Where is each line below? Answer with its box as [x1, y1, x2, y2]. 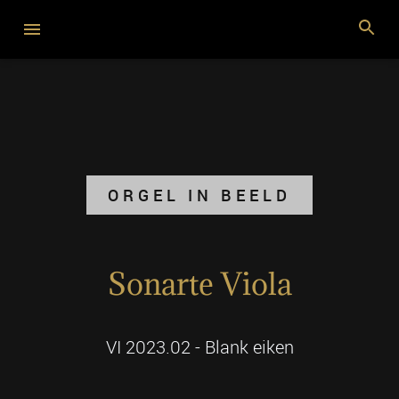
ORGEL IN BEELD [108, 183, 291, 206]
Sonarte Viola [107, 264, 292, 303]
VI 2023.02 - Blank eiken [105, 334, 294, 359]
